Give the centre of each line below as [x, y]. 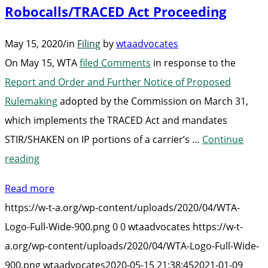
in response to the [193, 63]
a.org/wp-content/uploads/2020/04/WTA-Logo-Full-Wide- [132, 246]
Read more [30, 189]
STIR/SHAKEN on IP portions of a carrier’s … [103, 140]
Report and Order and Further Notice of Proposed [118, 82]
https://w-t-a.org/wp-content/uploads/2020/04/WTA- [122, 208]
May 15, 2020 [34, 44]
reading [22, 159]
